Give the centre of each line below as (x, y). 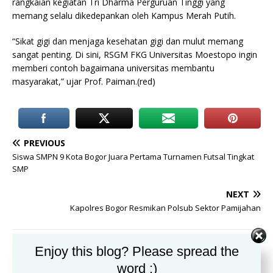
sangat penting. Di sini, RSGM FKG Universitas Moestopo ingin (135, 55)
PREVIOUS (44, 143)
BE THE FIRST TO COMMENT (79, 251)
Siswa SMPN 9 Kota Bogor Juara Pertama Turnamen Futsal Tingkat (133, 157)
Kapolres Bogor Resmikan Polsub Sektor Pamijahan (165, 208)
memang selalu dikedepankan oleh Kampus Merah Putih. (124, 16)
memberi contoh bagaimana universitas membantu (113, 68)
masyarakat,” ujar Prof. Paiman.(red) (84, 82)
